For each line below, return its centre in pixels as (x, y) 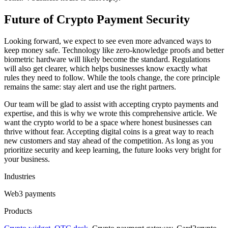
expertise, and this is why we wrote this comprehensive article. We (110, 113)
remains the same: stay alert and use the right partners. (90, 87)
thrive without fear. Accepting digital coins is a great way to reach (109, 132)
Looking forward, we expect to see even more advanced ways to (108, 41)
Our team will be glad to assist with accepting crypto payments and (111, 104)
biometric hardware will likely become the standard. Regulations (107, 60)
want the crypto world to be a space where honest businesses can (108, 123)
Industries (20, 177)
